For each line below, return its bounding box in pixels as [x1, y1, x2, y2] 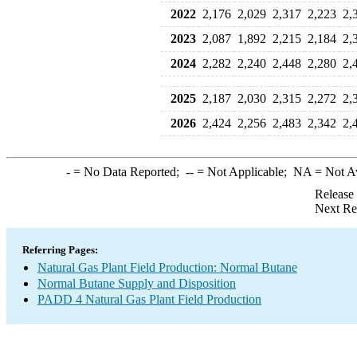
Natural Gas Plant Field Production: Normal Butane [37, 261, 297, 274]
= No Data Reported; [69, 165, 186, 178]
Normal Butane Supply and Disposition [37, 277, 236, 290]
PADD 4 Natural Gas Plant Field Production [37, 292, 261, 306]
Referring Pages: [22, 244, 98, 256]
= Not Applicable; [193, 165, 293, 178]
